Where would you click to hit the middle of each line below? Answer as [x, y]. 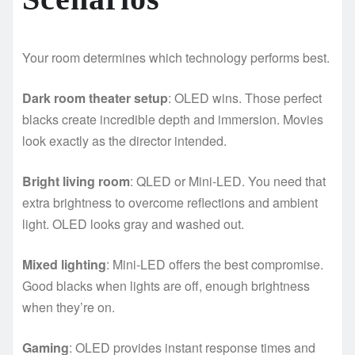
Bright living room [76, 181]
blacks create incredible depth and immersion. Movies [173, 120]
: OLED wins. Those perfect [245, 98]
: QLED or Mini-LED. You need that [228, 181]
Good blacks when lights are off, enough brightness [166, 286]
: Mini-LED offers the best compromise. [215, 265]
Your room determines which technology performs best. [176, 58]
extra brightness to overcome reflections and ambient [170, 203]
